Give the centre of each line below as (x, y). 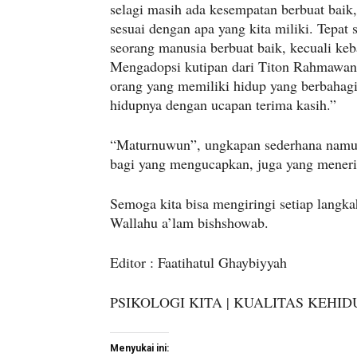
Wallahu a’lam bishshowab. (189, 223)
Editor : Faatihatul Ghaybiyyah (198, 263)
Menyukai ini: (139, 349)
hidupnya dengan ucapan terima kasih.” (223, 105)
